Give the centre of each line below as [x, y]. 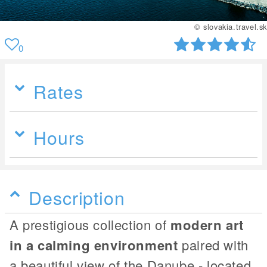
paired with [213, 244]
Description [77, 197]
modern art [207, 224]
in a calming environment [94, 245]
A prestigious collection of [90, 224]
